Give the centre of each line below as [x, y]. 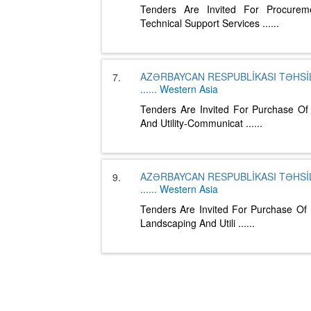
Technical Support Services [201, 23]
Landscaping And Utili [189, 223]
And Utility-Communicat [193, 123]
